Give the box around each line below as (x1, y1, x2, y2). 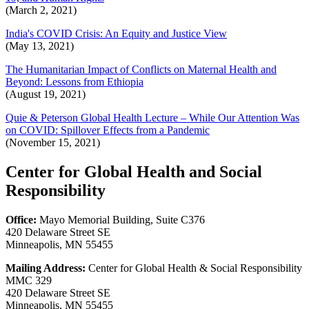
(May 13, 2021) (6, 40, 74, 52)
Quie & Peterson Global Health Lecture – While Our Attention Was (6, 112, 299, 124)
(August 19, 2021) (6, 88, 86, 101)
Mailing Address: (6, 262, 86, 275)
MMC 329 (6, 275, 52, 287)
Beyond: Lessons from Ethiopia (6, 76, 143, 88)
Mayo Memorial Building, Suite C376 (37, 214, 205, 226)
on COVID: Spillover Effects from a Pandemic (6, 124, 210, 137)
